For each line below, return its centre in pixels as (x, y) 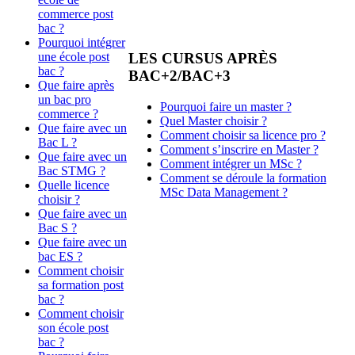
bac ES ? (60, 256)
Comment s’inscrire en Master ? (239, 149)
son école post (73, 327)
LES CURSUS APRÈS (202, 58)
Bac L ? (57, 142)
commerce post (76, 13)
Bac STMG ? (72, 170)
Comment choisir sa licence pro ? (242, 135)
